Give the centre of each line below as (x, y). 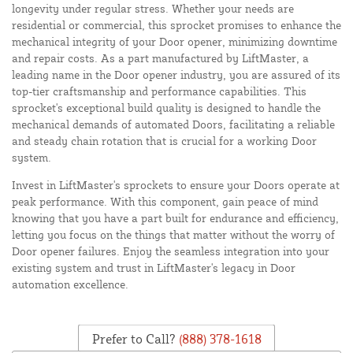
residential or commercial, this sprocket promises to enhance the (176, 25)
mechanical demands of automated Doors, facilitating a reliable (173, 124)
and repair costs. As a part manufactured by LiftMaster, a (160, 58)
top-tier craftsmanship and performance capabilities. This (159, 91)
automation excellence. (70, 284)
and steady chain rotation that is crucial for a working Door (164, 141)
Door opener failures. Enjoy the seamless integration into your (171, 251)
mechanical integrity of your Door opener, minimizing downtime (175, 42)
